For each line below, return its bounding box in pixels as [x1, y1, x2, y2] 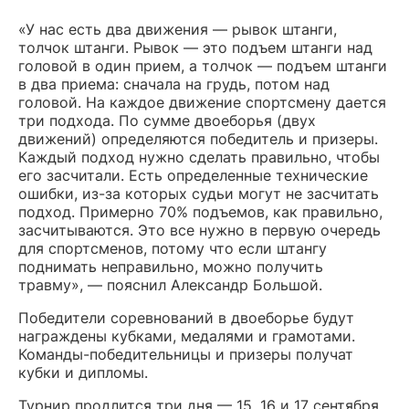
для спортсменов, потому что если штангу [18, 238, 327, 257]
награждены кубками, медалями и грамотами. [18, 326, 355, 345]
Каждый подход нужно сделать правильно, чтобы [18, 147, 380, 166]
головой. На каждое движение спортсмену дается [18, 92, 386, 111]
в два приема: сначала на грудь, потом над [18, 74, 330, 93]
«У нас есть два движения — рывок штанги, [18, 19, 337, 38]
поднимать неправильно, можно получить [18, 257, 323, 276]
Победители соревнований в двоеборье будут [18, 308, 354, 327]
